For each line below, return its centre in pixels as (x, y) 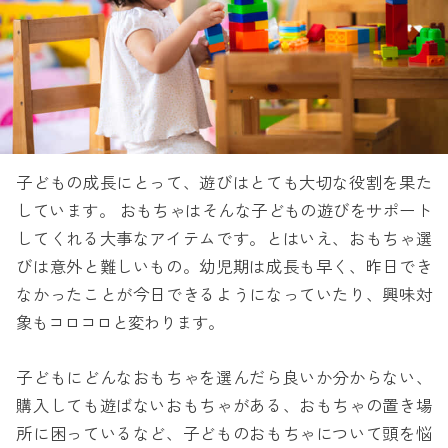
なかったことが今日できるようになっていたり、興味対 (224, 296)
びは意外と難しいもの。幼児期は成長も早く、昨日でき (224, 268)
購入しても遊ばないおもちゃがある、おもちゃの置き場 (224, 406)
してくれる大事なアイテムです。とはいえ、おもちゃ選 (224, 240)
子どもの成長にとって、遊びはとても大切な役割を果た (224, 184)
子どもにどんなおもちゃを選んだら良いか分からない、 (224, 378)
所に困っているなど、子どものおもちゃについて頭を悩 (224, 434)
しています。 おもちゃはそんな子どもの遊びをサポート (224, 212)
